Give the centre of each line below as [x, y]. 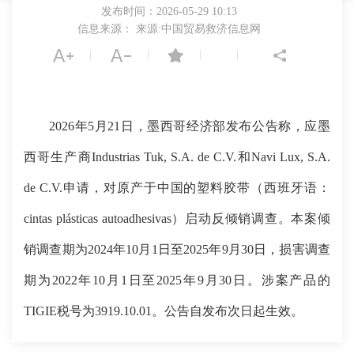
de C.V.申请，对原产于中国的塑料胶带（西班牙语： [177, 188]
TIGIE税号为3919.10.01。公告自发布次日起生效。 [164, 311]
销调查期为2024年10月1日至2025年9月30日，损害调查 [177, 250]
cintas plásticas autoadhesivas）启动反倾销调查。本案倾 [177, 219]
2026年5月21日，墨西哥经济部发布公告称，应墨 [190, 126]
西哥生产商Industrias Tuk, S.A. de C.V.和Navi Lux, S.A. [177, 157]
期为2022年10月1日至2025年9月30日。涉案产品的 [177, 281]
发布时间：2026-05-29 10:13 [169, 12]
